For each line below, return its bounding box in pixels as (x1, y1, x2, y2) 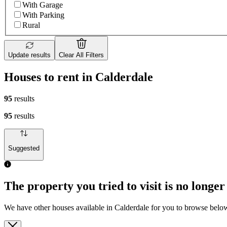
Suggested (8, 144, 40, 153)
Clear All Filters (59, 51, 104, 59)
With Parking (22, 11, 64, 20)
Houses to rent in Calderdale (4, 70, 153, 84)
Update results (8, 51, 51, 59)
